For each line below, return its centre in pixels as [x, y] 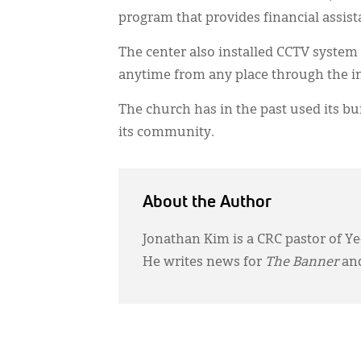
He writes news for [204, 263]
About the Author [207, 203]
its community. [166, 133]
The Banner [302, 263]
